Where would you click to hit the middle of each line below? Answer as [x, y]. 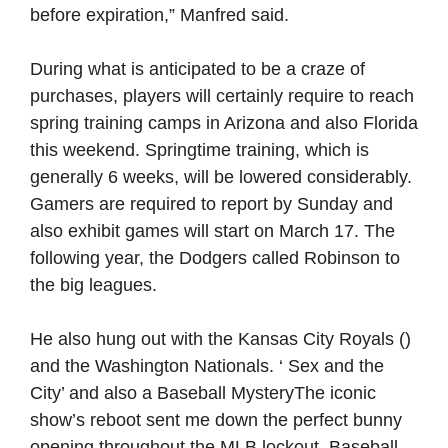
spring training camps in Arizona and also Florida [224, 123]
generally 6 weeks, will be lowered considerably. [221, 177]
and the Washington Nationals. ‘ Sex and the [207, 366]
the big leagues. [93, 285]
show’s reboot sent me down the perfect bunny [216, 420]
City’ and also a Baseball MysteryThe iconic [203, 393]
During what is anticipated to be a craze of [197, 69]
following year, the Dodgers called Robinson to [215, 258]
